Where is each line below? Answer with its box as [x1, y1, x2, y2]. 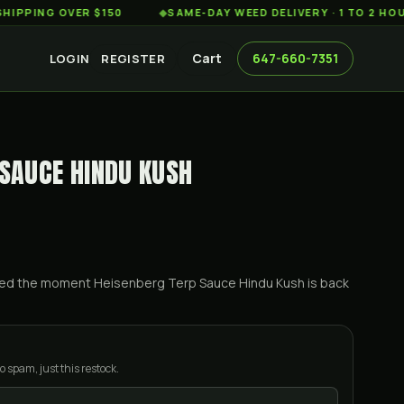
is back [305, 274, 349, 291]
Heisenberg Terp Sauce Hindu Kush [94, 274, 305, 291]
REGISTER [101, 50, 165, 67]
